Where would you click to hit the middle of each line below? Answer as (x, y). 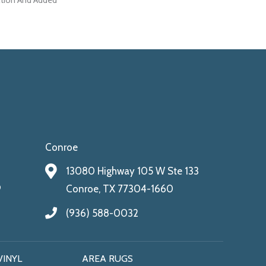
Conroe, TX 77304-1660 (120, 189)
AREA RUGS (107, 258)
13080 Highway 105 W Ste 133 (132, 171)
